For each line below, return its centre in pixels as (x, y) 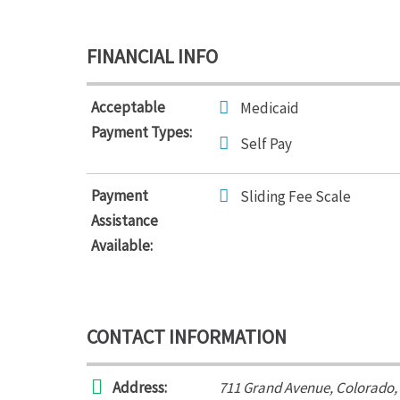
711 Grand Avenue (274, 387)
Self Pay (266, 144)
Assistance (125, 221)
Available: (122, 246)
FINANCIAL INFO (152, 56)
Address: (140, 387)
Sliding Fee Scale (296, 196)
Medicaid (270, 108)
